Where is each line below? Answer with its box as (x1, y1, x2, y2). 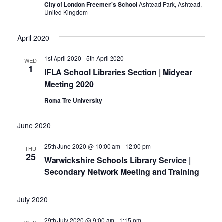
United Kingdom (44, 7, 88, 16)
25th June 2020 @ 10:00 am (44, 141, 120, 150)
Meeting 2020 (44, 78, 94, 90)
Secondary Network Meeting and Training (44, 166, 199, 177)
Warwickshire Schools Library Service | (44, 154, 191, 166)
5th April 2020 (86, 54, 124, 62)
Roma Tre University (44, 95, 102, 105)
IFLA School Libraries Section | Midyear (44, 66, 192, 78)
